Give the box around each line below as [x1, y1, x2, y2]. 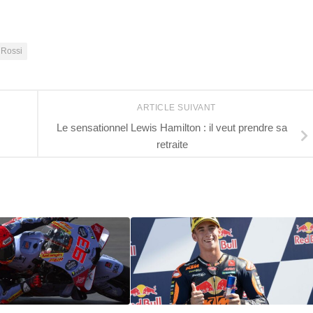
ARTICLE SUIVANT [137, 103, 218, 113]
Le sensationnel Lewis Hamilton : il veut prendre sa [57, 121, 287, 133]
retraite [156, 138, 188, 150]
